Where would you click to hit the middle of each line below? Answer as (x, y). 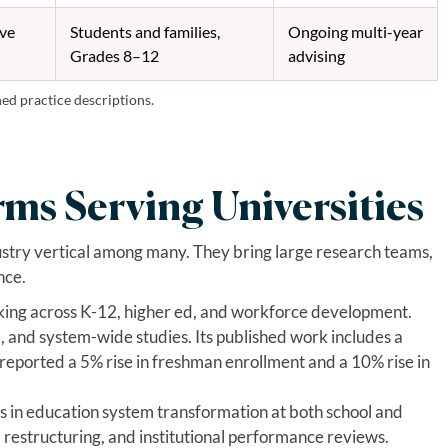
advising (316, 55)
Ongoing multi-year (355, 31)
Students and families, (144, 31)
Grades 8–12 (114, 55)
